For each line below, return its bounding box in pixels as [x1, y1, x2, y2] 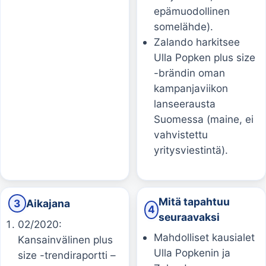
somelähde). [154, 20, 214, 33]
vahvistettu [154, 128, 208, 141]
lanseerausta [154, 97, 216, 110]
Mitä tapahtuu [158, 195, 230, 208]
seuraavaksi [158, 211, 220, 224]
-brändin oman [154, 66, 226, 80]
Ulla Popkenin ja [154, 246, 231, 259]
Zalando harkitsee [154, 36, 240, 49]
